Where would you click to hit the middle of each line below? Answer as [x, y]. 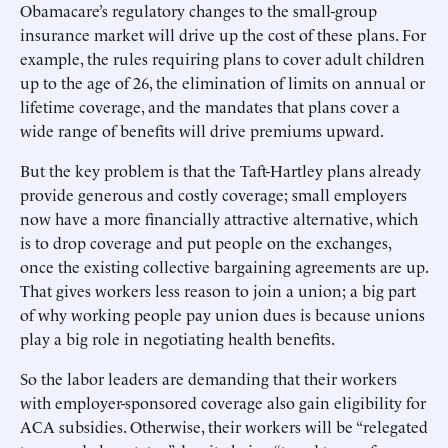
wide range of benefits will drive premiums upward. [202, 130]
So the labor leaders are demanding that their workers [208, 378]
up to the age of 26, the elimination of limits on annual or [222, 82]
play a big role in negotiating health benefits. [177, 338]
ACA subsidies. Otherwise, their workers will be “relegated [224, 426]
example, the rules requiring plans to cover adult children [222, 58]
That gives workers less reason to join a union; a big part [218, 290]
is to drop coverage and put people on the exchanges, [205, 242]
